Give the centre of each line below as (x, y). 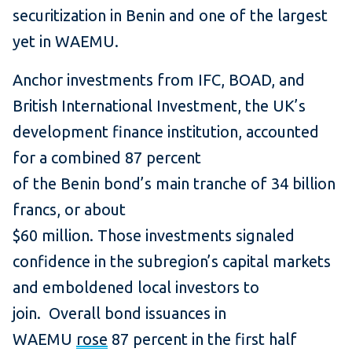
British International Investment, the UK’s (159, 106)
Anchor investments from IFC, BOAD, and (159, 80)
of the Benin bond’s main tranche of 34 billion (174, 184)
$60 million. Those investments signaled (154, 236)
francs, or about (69, 210)
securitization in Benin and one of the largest (170, 16)
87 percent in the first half (202, 339)
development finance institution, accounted (166, 132)
